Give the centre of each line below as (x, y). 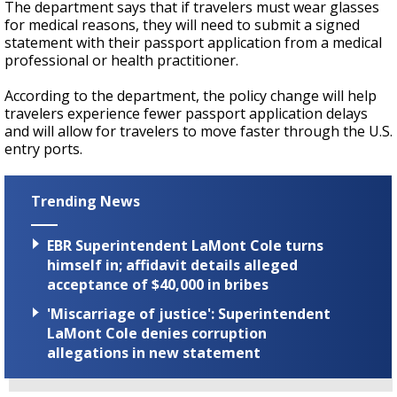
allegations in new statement (154, 353)
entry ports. (43, 149)
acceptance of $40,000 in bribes (158, 285)
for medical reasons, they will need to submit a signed (182, 25)
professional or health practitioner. (123, 60)
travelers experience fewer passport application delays (186, 113)
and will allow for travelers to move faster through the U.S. (198, 131)
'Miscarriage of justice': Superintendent (189, 314)
